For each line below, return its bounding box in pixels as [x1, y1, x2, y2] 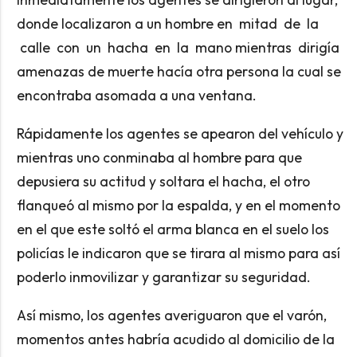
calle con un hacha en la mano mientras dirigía [16, 38, 339, 57]
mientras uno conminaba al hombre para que [16, 148, 302, 167]
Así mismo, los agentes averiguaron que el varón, [16, 305, 327, 324]
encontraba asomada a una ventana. [16, 86, 260, 105]
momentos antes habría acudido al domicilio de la [16, 329, 335, 348]
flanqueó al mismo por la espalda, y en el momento [16, 196, 340, 215]
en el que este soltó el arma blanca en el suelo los [16, 220, 329, 239]
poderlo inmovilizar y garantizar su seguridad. [16, 268, 311, 287]
